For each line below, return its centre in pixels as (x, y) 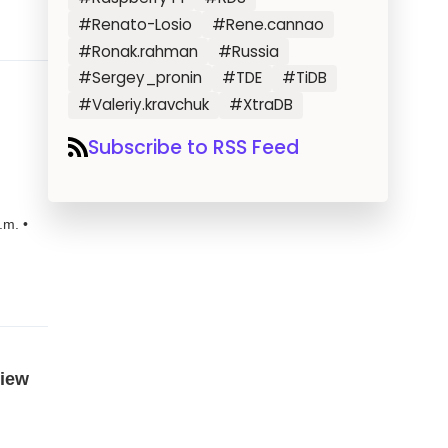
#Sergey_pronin (140, 78)
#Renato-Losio (135, 24)
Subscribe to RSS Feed (194, 147)
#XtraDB (261, 105)
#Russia (248, 51)
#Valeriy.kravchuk (144, 105)
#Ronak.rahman (138, 51)
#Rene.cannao (268, 24)
